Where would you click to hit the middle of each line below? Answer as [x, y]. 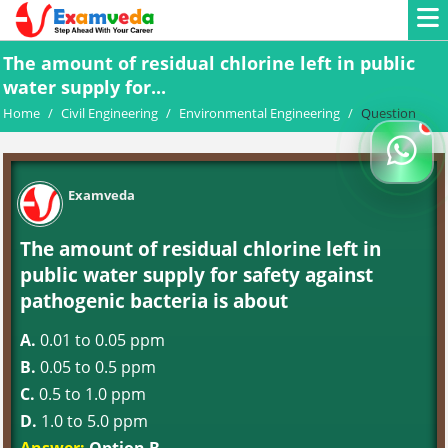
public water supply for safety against [196, 274]
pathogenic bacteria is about [154, 300]
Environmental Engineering [259, 113]
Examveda [101, 195]
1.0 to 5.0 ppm [92, 421]
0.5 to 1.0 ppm [90, 394]
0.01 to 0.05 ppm [100, 340]
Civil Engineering [109, 113]
